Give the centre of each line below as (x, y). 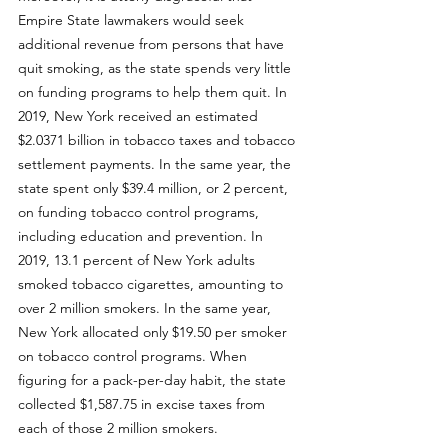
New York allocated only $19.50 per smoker (154, 332)
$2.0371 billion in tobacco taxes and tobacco (158, 140)
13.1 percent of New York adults (156, 260)
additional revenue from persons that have (153, 44)
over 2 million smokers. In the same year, (146, 308)
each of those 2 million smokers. (120, 428)
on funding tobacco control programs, (140, 212)
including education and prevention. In (142, 236)
